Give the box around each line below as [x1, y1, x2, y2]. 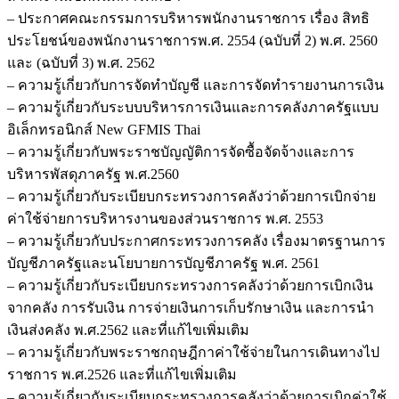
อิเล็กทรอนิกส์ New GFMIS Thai [7, 121, 200, 137]
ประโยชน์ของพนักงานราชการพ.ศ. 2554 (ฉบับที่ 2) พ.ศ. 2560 [7, 32, 378, 48]
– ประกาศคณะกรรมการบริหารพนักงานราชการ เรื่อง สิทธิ [7, 10, 370, 26]
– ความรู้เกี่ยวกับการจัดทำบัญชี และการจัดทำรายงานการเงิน [7, 77, 384, 93]
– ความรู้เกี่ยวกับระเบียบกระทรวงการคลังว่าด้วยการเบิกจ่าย [7, 188, 376, 204]
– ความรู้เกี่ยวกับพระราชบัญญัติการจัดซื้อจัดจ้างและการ [7, 143, 354, 159]
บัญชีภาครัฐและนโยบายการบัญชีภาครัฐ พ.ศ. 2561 [7, 255, 320, 271]
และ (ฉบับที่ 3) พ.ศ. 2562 [7, 54, 155, 70]
